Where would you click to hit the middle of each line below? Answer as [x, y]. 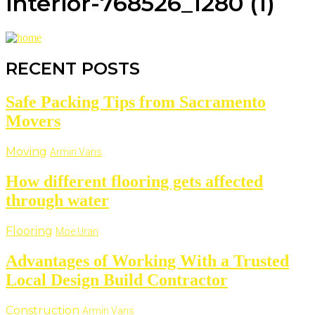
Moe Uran [77, 231]
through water [57, 200]
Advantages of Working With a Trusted [147, 261]
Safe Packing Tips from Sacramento [136, 102]
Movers [33, 121]
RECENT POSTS [73, 69]
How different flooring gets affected [134, 181]
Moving [26, 152]
